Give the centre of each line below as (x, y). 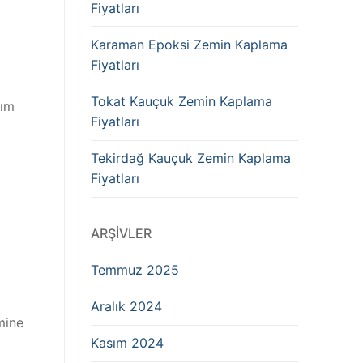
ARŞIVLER (121, 233)
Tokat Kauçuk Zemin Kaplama (181, 102)
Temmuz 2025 (135, 269)
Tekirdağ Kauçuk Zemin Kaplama (191, 158)
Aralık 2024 (126, 307)
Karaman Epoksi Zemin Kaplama (189, 44)
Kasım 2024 (127, 343)
